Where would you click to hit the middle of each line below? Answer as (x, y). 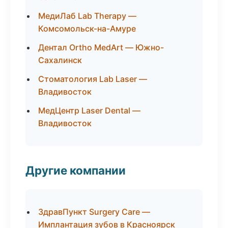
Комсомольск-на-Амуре (87, 28)
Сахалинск (60, 60)
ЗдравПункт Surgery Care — (94, 212)
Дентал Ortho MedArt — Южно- (101, 47)
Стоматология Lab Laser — (93, 79)
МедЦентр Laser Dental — (89, 110)
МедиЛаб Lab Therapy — (87, 16)
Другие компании (76, 170)
